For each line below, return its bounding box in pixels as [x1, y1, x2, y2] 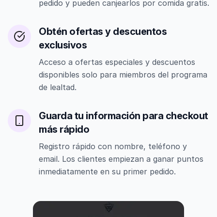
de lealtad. [39, 82, 77, 93]
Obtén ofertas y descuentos [39, 26, 167, 38]
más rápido [39, 124, 89, 136]
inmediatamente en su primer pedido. [39, 167, 176, 177]
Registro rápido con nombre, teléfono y [39, 141, 187, 152]
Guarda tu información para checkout [39, 110, 208, 122]
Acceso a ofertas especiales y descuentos [39, 57, 195, 67]
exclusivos [39, 39, 87, 51]
